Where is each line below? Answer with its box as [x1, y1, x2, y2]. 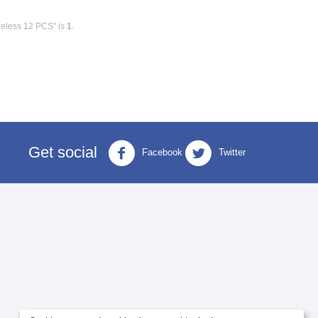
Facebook [139, 147, 182, 158]
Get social [28, 143, 97, 161]
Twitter [216, 147, 246, 158]
